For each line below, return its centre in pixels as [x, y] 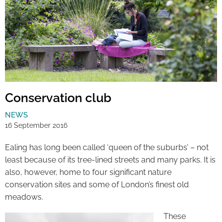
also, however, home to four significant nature [88, 172]
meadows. [24, 197]
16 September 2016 [36, 125]
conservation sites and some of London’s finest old [97, 184]
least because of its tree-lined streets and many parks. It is [110, 160]
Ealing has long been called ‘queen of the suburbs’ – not [107, 147]
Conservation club [58, 97]
